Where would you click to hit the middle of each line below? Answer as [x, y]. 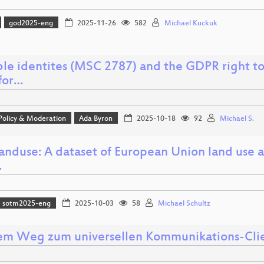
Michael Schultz [184, 204]
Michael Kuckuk [191, 23]
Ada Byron [96, 119]
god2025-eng [31, 23]
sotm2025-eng [27, 204]
